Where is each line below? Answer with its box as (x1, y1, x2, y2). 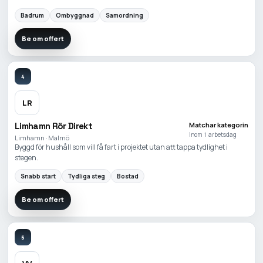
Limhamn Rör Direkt (15, 120, 92, 132)
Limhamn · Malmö (15, 133, 69, 143)
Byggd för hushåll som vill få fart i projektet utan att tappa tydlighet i (15, 142, 228, 153)
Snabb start (21, 171, 56, 180)
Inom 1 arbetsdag (189, 130, 237, 139)
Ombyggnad (56, 11, 94, 19)
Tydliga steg (68, 171, 105, 180)
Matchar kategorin (189, 120, 248, 130)
